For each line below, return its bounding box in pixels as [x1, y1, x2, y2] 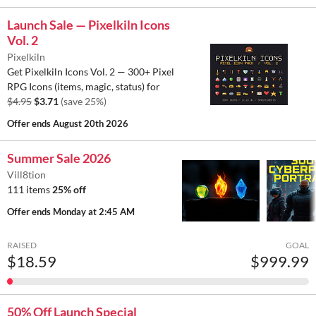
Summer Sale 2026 [7, 150, 111, 166]
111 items [7, 183, 52, 196]
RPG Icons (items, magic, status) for [7, 80, 160, 93]
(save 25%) [61, 95, 107, 108]
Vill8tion [7, 169, 46, 181]
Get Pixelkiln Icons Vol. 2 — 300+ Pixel [7, 66, 174, 78]
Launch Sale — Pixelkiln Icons [7, 17, 170, 33]
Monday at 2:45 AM [53, 206, 135, 218]
